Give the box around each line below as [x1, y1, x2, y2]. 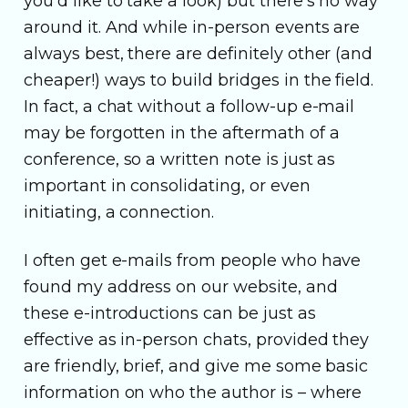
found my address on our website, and [24, 276, 338, 297]
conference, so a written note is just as [24, 148, 336, 169]
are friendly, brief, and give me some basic [24, 355, 369, 376]
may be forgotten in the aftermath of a [24, 122, 340, 143]
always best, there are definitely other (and [24, 43, 373, 64]
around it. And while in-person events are [24, 16, 361, 37]
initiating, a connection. [24, 201, 215, 222]
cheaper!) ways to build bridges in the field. [24, 69, 374, 90]
